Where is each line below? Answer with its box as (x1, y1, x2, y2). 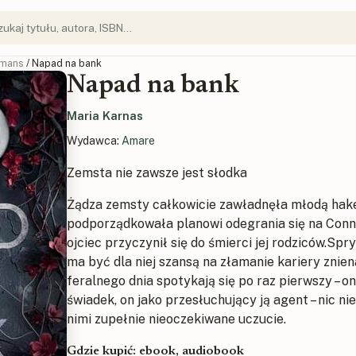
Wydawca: (67, 134, 122, 147)
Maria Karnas (67, 109, 143, 122)
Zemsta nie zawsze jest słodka (67, 165, 247, 180)
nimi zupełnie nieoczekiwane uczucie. (67, 311, 286, 327)
